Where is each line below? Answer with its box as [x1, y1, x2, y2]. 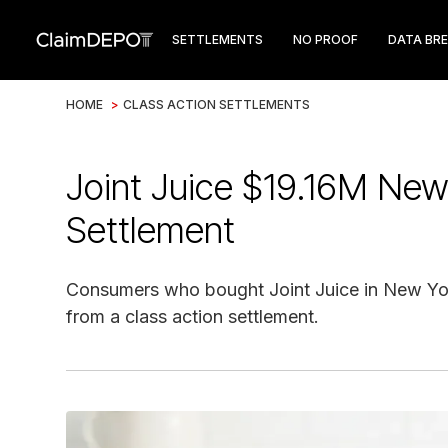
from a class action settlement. [66, 306, 319, 327]
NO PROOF [293, 32, 358, 47]
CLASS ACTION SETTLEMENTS [123, 97, 310, 112]
